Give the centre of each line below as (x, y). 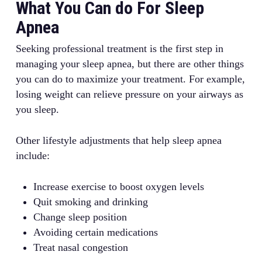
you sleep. (37, 109)
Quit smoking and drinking (90, 202)
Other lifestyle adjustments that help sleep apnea (118, 140)
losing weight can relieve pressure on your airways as (129, 94)
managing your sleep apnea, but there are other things (130, 64)
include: (32, 156)
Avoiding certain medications (95, 232)
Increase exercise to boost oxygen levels (118, 187)
